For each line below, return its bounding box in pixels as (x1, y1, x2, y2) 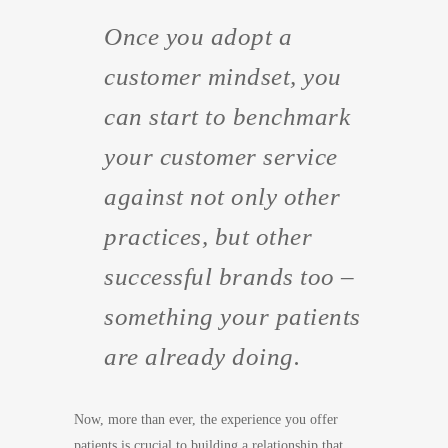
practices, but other (104, 223, 312, 250)
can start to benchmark (104, 103, 350, 130)
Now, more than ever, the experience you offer (74, 412, 338, 427)
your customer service (104, 143, 338, 170)
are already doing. (104, 343, 300, 370)
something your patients (104, 303, 361, 330)
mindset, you (201, 63, 342, 90)
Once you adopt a (104, 23, 292, 50)
